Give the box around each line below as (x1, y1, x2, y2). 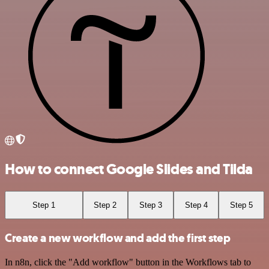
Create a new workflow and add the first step (5, 231, 231, 246)
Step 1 (32, 200, 55, 210)
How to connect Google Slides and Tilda (5, 159, 253, 179)
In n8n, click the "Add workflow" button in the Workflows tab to (5, 256, 251, 267)
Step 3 (139, 200, 162, 210)
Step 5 (230, 200, 253, 210)
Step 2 (94, 200, 117, 210)
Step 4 (184, 200, 208, 210)
